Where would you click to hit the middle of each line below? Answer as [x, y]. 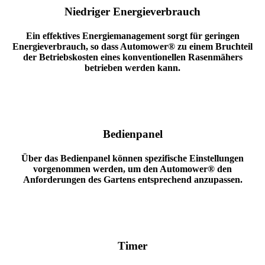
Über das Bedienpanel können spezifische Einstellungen [132, 159]
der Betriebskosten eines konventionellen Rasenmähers [132, 57]
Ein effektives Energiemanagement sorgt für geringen [132, 36]
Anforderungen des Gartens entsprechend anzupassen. [132, 180]
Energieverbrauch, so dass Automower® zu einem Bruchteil [132, 47]
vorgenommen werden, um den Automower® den [132, 169]
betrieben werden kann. [132, 68]
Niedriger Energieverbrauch [132, 11]
